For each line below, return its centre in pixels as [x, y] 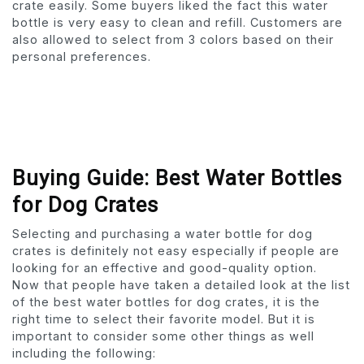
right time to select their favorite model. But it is [164, 319]
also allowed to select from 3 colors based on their [173, 40]
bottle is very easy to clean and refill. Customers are [178, 23]
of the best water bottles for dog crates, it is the [166, 302]
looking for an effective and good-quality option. [167, 268]
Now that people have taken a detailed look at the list [181, 285]
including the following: [84, 353]
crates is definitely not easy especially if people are [176, 251]
